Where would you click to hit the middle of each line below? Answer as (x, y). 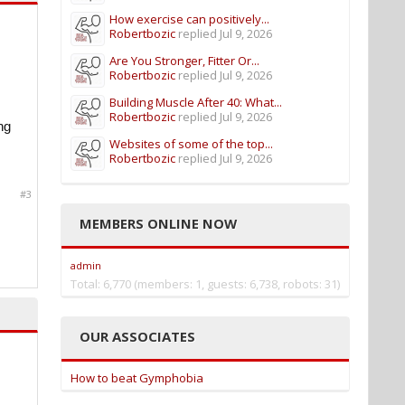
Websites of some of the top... (191, 144)
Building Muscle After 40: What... (196, 102)
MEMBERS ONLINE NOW (158, 223)
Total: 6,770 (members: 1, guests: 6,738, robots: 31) (205, 284)
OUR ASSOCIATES (137, 336)
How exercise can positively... (189, 19)
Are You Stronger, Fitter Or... (184, 61)
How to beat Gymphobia (137, 378)
